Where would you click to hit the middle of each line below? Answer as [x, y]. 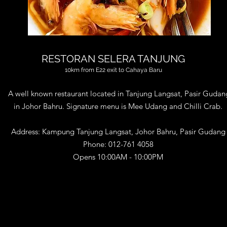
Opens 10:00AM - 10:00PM [118, 157]
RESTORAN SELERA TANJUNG [113, 59]
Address [24, 131]
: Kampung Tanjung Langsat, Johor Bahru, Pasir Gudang [131, 131]
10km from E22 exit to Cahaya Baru [113, 70]
